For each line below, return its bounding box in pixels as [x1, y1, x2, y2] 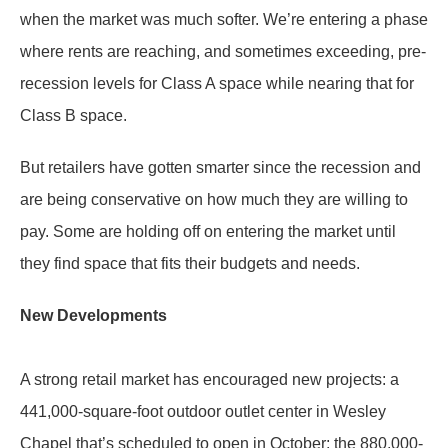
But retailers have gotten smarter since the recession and [20, 159, 421, 176]
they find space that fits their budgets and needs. [20, 255, 360, 272]
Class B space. [20, 107, 127, 124]
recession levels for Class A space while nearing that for [20, 75, 414, 92]
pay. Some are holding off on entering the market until [20, 223, 396, 240]
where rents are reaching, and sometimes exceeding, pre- [20, 43, 426, 60]
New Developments [20, 307, 167, 324]
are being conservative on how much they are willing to [20, 191, 408, 208]
